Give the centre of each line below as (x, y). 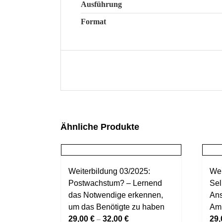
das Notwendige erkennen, (116, 195)
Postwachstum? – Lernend (115, 183)
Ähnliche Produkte (100, 127)
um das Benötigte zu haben (116, 207)
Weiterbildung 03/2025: (109, 171)
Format (93, 22)
